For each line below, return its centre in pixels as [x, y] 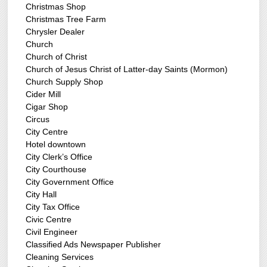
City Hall [41, 195]
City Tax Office [53, 207]
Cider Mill [44, 94]
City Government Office [70, 182]
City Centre [47, 132]
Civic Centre [49, 220]
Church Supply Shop [65, 82]
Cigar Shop [47, 107]
